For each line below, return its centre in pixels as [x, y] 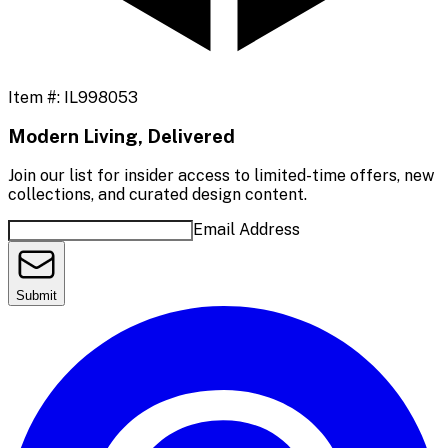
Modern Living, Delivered [121, 136]
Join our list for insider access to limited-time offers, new [221, 176]
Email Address [246, 230]
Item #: [36, 97]
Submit [36, 296]
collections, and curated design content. [157, 195]
